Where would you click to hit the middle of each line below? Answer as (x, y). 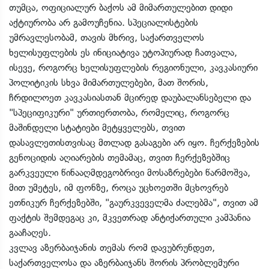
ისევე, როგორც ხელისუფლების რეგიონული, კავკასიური (133, 68)
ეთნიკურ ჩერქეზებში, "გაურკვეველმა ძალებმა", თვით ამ (134, 203)
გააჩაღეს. (30, 233)
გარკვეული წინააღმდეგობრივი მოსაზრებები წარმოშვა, (130, 173)
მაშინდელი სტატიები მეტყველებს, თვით (97, 128)
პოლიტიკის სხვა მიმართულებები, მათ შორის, (109, 83)
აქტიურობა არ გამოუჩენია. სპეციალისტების (104, 23)
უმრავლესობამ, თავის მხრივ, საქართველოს (107, 38)
